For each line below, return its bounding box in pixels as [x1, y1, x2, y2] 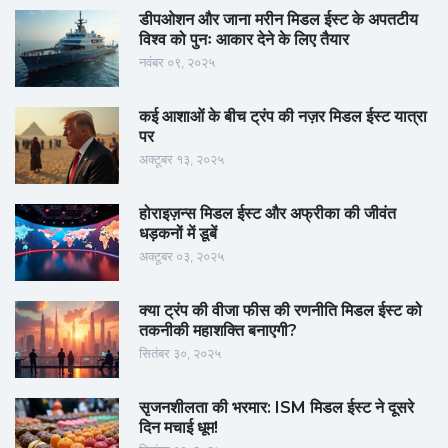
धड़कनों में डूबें [139, 224, 217, 244]
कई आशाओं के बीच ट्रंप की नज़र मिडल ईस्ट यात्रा [139, 107, 427, 127]
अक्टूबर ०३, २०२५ [139, 248, 224, 265]
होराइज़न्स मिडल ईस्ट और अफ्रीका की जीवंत [139, 204, 396, 224]
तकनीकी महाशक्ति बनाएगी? [139, 321, 297, 341]
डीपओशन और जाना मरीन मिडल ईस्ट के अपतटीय [139, 10, 418, 30]
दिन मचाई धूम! [139, 418, 218, 438]
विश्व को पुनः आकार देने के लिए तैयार [139, 30, 349, 50]
